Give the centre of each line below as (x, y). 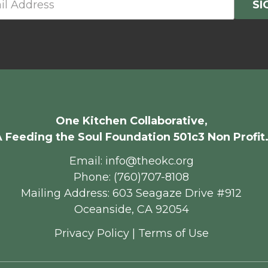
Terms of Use (173, 233)
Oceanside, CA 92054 (131, 209)
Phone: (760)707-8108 (132, 177)
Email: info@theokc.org (131, 161)
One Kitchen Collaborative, (131, 121)
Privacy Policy (92, 233)
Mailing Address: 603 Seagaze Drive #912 (132, 193)
